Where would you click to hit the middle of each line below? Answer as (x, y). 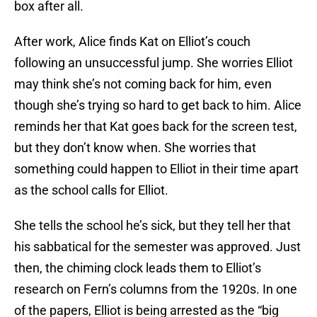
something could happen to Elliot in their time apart (156, 168)
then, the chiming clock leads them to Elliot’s (138, 267)
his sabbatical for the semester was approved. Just (157, 246)
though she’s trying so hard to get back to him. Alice (158, 105)
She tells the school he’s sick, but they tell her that (152, 225)
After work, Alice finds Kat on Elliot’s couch (132, 41)
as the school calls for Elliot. (93, 190)
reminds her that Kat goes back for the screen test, (156, 126)
